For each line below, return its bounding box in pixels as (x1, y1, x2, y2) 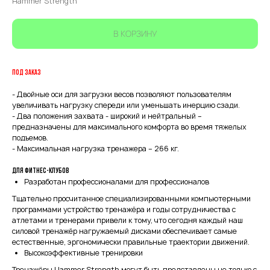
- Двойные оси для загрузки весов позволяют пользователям (12, 89, 231, 99)
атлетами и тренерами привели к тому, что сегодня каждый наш (12, 215, 243, 225)
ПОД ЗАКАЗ (12, 69, 41, 77)
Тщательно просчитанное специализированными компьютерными (12, 193, 251, 204)
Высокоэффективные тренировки (24, 248, 143, 258)
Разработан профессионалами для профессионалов (24, 177, 209, 187)
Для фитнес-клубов (12, 168, 69, 175)
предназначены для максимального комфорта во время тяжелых (12, 122, 246, 132)
